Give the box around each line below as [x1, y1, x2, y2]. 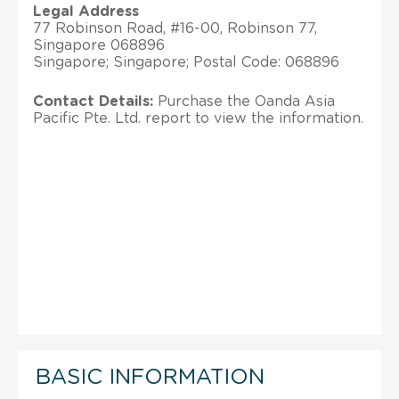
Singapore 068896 [33, 37, 165, 53]
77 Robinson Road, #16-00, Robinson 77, [33, 20, 317, 36]
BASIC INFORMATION [36, 366, 265, 388]
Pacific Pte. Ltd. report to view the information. [33, 110, 363, 126]
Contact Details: [33, 94, 153, 109]
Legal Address [33, 4, 139, 19]
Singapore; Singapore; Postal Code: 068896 [33, 54, 339, 69]
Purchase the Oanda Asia [153, 94, 335, 109]
